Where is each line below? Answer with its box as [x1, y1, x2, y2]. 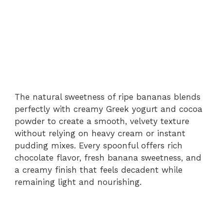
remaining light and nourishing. [15, 177, 142, 187]
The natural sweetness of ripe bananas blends [15, 91, 200, 102]
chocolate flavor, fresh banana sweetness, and [15, 152, 201, 163]
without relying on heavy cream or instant [15, 128, 185, 138]
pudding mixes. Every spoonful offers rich [15, 140, 182, 150]
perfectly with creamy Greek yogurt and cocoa [15, 104, 202, 114]
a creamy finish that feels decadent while [15, 164, 182, 175]
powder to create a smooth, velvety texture [15, 116, 189, 126]
